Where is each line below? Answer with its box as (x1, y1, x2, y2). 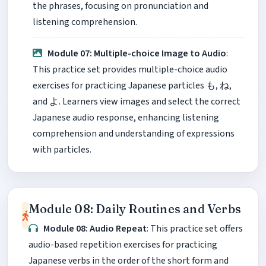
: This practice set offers (147, 222, 243, 236)
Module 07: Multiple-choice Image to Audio (47, 47, 227, 61)
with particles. (33, 143, 91, 157)
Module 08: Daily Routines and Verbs (28, 201, 241, 217)
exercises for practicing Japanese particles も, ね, (33, 79, 232, 93)
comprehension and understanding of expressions (33, 127, 235, 141)
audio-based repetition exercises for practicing (28, 238, 217, 252)
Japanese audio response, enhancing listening (33, 111, 219, 125)
